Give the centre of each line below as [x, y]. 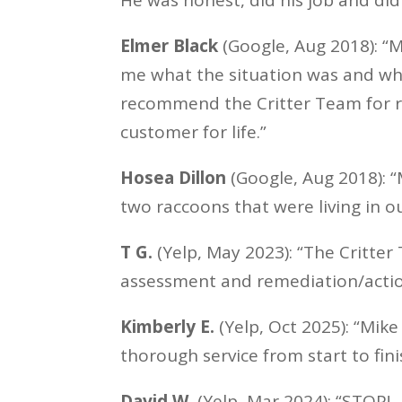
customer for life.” [194, 131]
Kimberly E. [168, 326]
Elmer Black [170, 45]
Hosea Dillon [174, 177]
